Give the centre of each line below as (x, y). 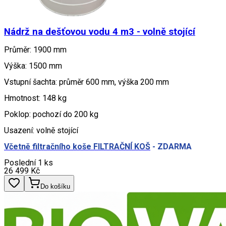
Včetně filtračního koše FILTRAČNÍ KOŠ (77, 146)
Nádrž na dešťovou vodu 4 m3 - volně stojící (100, 32)
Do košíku (55, 186)
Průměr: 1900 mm (35, 49)
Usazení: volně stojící (41, 130)
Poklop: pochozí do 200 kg (51, 114)
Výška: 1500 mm (33, 66)
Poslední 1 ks (29, 162)
